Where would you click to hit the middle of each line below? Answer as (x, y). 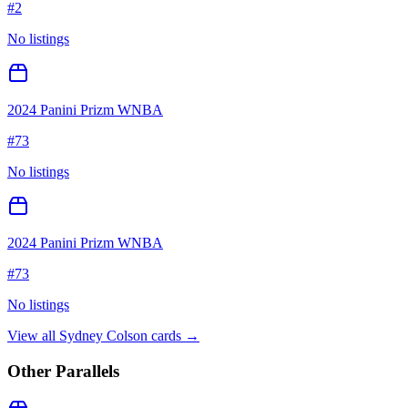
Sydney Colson (103, 336)
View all (33, 336)
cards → (173, 336)
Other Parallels (63, 371)
